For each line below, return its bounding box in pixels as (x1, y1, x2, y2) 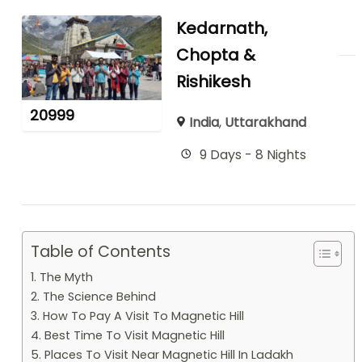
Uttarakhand (224, 112, 306, 132)
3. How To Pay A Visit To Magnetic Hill (31, 307, 245, 324)
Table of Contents (31, 240, 171, 263)
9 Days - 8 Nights (200, 145, 307, 164)
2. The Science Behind (31, 288, 157, 305)
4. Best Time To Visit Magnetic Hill (31, 326, 225, 343)
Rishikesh (176, 69, 251, 93)
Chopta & (176, 43, 256, 66)
